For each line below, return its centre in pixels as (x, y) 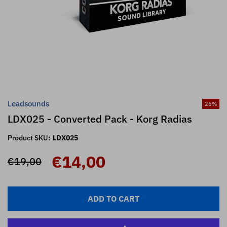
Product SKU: (29, 138)
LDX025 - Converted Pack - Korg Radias (100, 119)
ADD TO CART (113, 198)
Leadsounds (28, 103)
